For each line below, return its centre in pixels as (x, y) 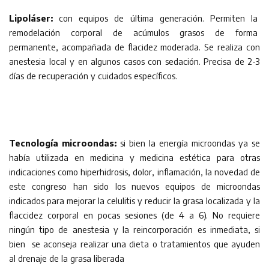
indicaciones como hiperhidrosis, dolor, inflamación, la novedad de (134, 171)
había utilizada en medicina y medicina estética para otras (134, 157)
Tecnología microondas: (63, 143)
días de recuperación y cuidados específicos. (93, 75)
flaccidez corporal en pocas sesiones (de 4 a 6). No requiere (134, 215)
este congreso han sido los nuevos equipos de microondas (134, 186)
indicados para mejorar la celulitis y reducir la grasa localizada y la (134, 200)
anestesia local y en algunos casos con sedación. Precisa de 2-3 (134, 61)
